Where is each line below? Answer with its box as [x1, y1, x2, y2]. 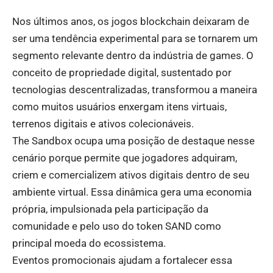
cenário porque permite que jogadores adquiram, [12, 152, 237, 165]
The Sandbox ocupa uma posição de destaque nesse [12, 135, 255, 147]
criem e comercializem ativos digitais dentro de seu [12, 169, 249, 182]
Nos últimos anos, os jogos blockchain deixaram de [12, 15, 249, 28]
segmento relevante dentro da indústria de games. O [12, 49, 253, 62]
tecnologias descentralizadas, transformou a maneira [12, 83, 257, 96]
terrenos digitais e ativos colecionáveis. [12, 118, 194, 130]
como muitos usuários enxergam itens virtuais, [12, 101, 227, 113]
